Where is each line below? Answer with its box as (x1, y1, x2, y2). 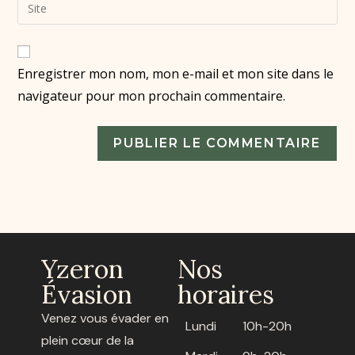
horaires (177, 277, 274, 311)
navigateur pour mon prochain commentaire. (17, 86, 286, 105)
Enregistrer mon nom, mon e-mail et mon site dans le (17, 64, 334, 82)
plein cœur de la (41, 331, 135, 349)
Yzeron (41, 252, 124, 285)
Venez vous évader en (41, 309, 170, 326)
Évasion (41, 277, 133, 311)
